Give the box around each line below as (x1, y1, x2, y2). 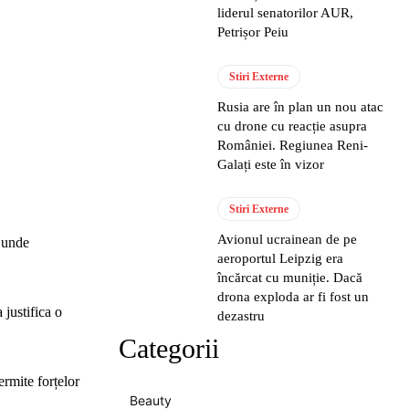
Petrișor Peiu (217, 25, 289, 39)
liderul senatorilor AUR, (217, 5, 354, 20)
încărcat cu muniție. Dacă (217, 270, 363, 285)
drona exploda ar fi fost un (217, 289, 370, 304)
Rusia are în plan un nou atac (217, 100, 384, 114)
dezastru (217, 309, 266, 323)
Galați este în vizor (217, 157, 325, 172)
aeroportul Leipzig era (217, 251, 344, 266)
